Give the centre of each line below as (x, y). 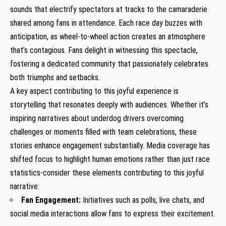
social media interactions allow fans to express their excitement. (112, 213)
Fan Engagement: (51, 200)
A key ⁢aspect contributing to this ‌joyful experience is (94, 91)
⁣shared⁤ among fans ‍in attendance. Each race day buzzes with (106, 23)
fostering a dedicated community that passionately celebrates (109, 64)
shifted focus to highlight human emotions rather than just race (110, 159)
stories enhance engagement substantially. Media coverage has (110, 145)
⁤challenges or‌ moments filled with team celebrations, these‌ (103, 132)
